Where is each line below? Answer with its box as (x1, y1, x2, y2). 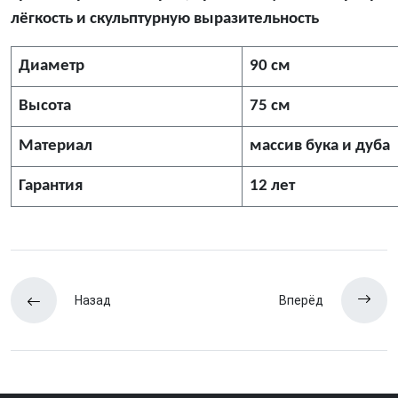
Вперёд (279, 293, 323, 308)
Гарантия (19, 178, 83, 195)
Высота (19, 98, 71, 115)
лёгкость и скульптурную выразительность (11, 11, 319, 28)
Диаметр (19, 58, 84, 76)
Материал (19, 138, 96, 155)
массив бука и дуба (250, 138, 390, 155)
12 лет (250, 178, 295, 195)
